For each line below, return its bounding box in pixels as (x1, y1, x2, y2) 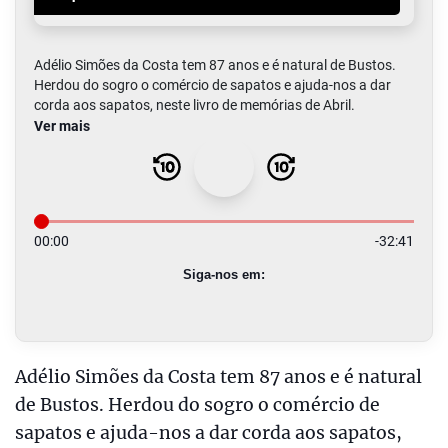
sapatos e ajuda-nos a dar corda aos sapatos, (15, 421, 402, 444)
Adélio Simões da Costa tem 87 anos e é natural (15, 365, 422, 388)
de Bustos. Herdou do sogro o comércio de (15, 393, 380, 416)
